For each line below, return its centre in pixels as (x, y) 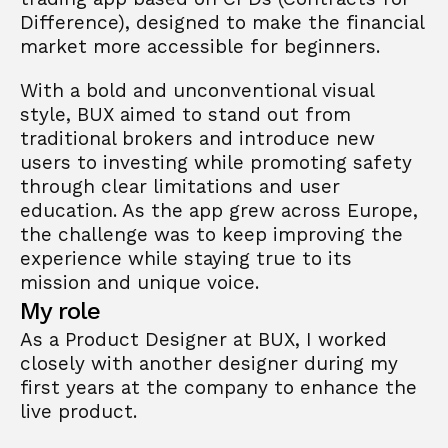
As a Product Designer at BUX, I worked (203, 339)
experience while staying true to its (186, 258)
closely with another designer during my (209, 363)
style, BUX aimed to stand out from (185, 114)
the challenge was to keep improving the (211, 234)
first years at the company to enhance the (218, 387)
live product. (78, 411)
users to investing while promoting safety (216, 162)
